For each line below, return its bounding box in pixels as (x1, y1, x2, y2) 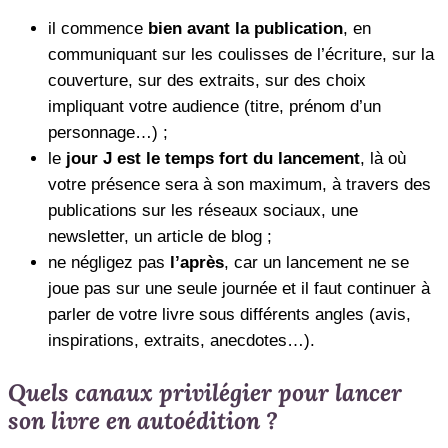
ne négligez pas (48, 253, 165, 273)
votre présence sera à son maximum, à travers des (48, 175, 431, 195)
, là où (360, 149, 406, 169)
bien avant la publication (143, 19, 343, 39)
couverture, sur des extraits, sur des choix (48, 71, 366, 91)
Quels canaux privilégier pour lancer (8, 376, 402, 407)
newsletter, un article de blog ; (48, 227, 272, 247)
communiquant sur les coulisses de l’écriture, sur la (48, 45, 434, 65)
